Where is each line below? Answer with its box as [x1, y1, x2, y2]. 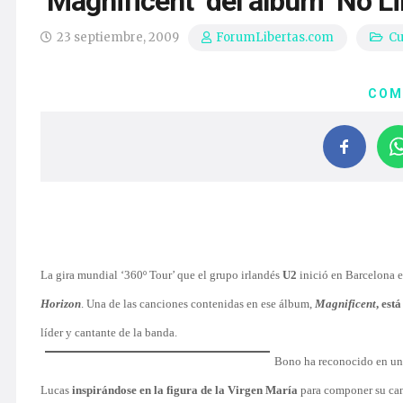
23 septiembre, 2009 [57, 30, 180, 45]
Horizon [40, 297, 81, 310]
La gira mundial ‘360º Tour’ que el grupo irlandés [40, 268, 282, 282]
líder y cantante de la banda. [40, 326, 177, 339]
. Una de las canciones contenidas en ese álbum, [81, 297, 315, 310]
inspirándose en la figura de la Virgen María [72, 383, 300, 397]
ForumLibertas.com [216, 30, 335, 46]
